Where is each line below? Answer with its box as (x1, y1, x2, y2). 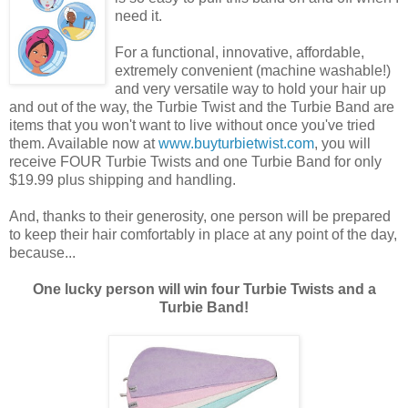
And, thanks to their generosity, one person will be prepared (9, 208, 391, 224)
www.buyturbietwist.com (158, 135, 314, 151)
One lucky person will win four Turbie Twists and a (32, 280, 376, 297)
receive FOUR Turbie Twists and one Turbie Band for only (9, 153, 382, 169)
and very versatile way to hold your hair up (115, 80, 386, 97)
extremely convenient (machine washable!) (115, 62, 391, 78)
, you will (314, 135, 371, 151)
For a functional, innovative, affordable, (115, 44, 364, 60)
